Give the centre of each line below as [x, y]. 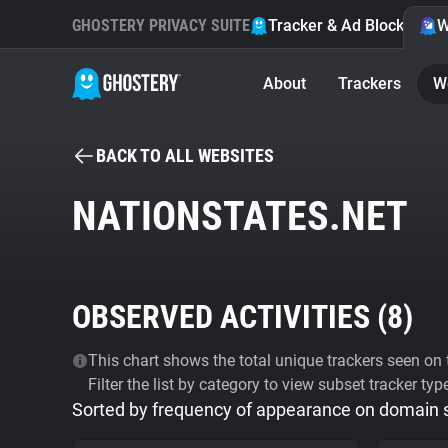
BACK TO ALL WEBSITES [185, 155]
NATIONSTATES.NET [240, 216]
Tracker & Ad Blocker [343, 25]
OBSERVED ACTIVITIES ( [229, 317]
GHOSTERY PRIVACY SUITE [161, 25]
